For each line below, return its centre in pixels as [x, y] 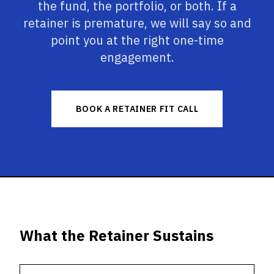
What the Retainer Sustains [117, 235]
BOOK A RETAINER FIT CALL [137, 109]
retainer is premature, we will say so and [137, 23]
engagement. [137, 57]
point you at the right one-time [137, 40]
